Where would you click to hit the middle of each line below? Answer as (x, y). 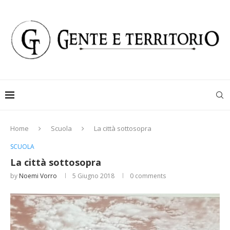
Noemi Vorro (38, 176)
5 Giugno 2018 (93, 176)
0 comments (148, 176)
